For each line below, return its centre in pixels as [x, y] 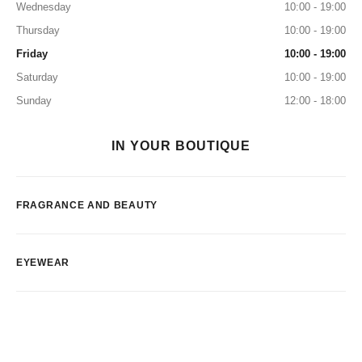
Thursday [38, 30]
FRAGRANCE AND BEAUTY [87, 205]
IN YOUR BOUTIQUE [181, 146]
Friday [32, 54]
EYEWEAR [43, 263]
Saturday [37, 77]
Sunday [34, 101]
